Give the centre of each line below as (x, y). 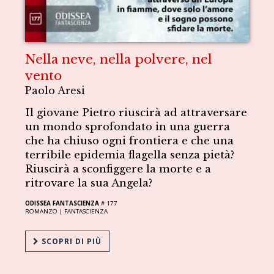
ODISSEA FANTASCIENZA (62, 203)
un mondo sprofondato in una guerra (128, 127)
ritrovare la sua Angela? (89, 183)
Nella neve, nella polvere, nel (119, 59)
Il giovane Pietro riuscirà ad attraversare (136, 113)
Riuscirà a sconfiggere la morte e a (118, 169)
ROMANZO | (45, 211)
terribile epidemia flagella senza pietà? (130, 155)
